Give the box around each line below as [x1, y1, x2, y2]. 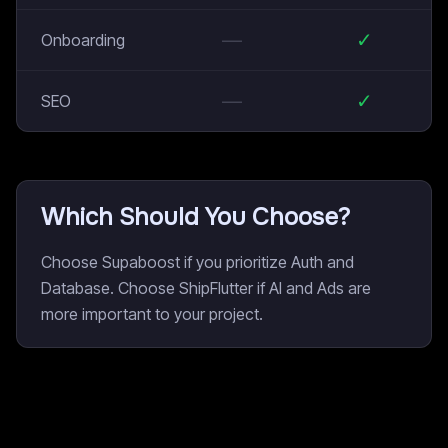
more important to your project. [41, 304, 263, 324]
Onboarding [41, 30, 125, 50]
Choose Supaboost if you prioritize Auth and [41, 252, 354, 272]
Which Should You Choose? [41, 202, 350, 232]
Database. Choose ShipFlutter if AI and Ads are [41, 278, 371, 298]
